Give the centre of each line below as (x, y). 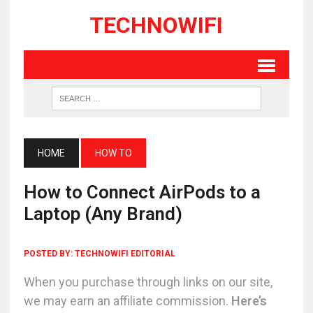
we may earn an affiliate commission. (127, 301)
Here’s (249, 301)
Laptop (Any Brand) (103, 214)
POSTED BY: (49, 254)
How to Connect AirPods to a (142, 192)
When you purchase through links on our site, (148, 282)
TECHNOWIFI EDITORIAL (125, 254)
